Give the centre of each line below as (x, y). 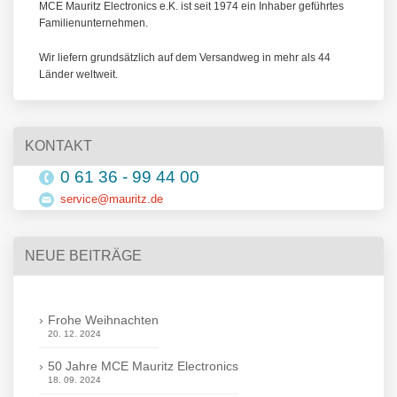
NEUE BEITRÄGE (83, 256)
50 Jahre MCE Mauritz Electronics (144, 366)
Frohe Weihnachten (104, 319)
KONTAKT (58, 146)
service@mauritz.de (112, 199)
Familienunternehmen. (94, 23)
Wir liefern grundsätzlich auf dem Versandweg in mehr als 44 (185, 57)
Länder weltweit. (79, 74)
